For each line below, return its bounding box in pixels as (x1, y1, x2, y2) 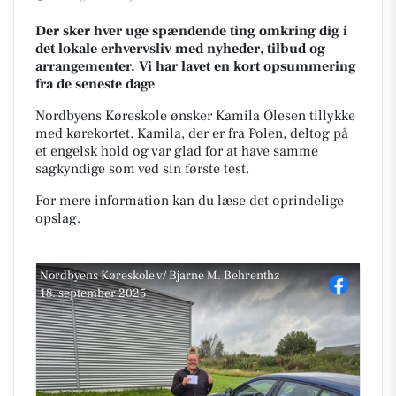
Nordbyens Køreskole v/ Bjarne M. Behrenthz (40, 268, 280, 284)
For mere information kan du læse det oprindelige (35, 192, 344, 209)
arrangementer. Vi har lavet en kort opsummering (35, 57, 356, 75)
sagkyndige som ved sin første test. (35, 160, 249, 178)
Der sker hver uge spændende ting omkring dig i (35, 22, 347, 40)
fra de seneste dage (35, 75, 155, 93)
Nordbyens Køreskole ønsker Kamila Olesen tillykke (35, 107, 355, 125)
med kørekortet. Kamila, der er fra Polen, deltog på (35, 125, 348, 142)
